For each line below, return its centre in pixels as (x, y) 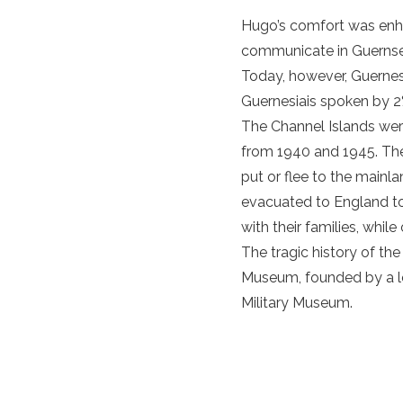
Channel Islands (323, 126)
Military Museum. (297, 302)
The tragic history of (310, 252)
